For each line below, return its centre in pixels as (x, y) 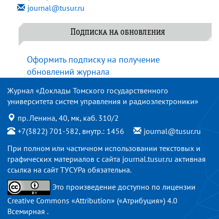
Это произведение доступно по (107, 186)
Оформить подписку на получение (93, 59)
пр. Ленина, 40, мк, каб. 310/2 (68, 118)
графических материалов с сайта (65, 159)
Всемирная (27, 211)
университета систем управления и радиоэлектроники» (103, 101)
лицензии (179, 186)
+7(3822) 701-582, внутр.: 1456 (72, 131)
